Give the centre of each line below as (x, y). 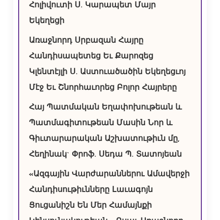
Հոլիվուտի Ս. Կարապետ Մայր (92, 6)
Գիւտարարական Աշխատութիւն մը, (104, 139)
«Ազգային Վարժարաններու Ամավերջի (109, 175)
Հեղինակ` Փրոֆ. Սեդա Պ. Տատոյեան (105, 155)
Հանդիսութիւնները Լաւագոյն (91, 190)
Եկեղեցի (46, 21)
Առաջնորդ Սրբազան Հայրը (86, 41)
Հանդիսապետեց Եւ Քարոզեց (91, 57)
